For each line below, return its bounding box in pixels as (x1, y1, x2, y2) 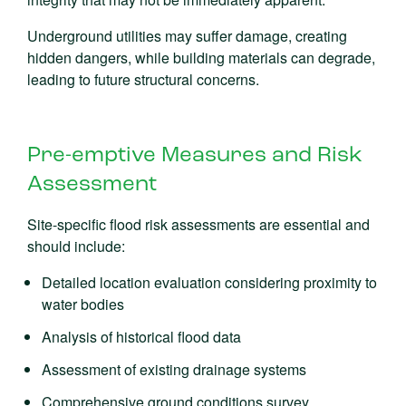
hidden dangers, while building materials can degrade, (27, 47, 375, 68)
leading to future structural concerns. (27, 69, 259, 90)
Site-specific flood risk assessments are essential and (27, 214, 370, 235)
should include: (27, 236, 125, 256)
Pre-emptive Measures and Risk (27, 145, 362, 167)
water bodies (42, 294, 124, 314)
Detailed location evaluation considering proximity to (42, 272, 377, 293)
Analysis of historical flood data (42, 326, 241, 347)
